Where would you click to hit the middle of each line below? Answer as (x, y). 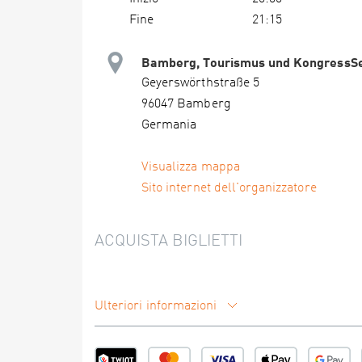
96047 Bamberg (186, 104)
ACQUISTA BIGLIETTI (168, 242)
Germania (169, 125)
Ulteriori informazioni (158, 306)
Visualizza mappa (191, 167)
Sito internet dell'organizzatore (229, 188)
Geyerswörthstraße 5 (200, 83)
